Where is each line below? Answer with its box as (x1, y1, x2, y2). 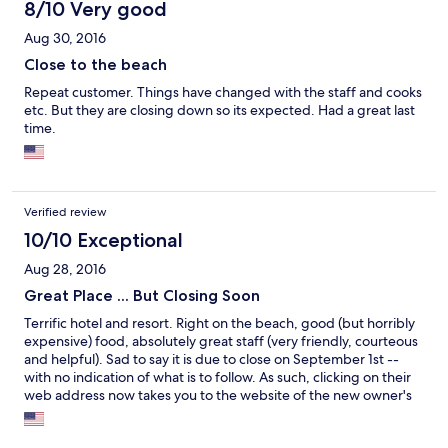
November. (24, 421, 95, 440)
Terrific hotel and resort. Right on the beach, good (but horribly (24, 313, 415, 332)
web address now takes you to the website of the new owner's (24, 385, 412, 404)
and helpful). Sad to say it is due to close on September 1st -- (24, 349, 399, 368)
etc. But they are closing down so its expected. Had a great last (24, 100, 415, 119)
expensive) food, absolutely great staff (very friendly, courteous (24, 331, 418, 350)
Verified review (24, 203, 107, 220)
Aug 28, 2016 (24, 259, 106, 278)
